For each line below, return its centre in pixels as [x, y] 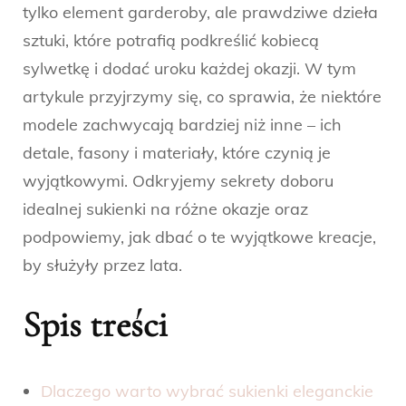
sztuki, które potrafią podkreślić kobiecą [171, 41]
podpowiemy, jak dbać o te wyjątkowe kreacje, [199, 237]
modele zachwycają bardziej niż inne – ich [182, 125]
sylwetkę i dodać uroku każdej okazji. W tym [189, 69]
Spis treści [95, 325]
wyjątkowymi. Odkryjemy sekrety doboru [178, 181]
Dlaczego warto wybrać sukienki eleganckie [207, 391]
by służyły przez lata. [102, 266]
